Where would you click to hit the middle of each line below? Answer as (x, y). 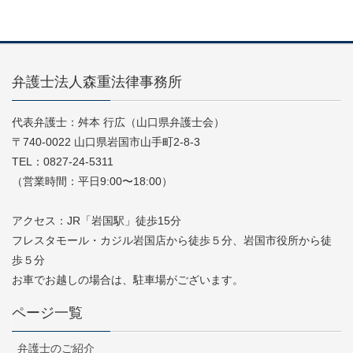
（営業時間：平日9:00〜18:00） (92, 181)
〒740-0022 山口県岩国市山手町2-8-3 (106, 141)
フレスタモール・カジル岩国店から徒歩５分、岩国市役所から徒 (172, 240)
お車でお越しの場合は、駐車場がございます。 (128, 279)
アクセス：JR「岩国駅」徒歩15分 (97, 220)
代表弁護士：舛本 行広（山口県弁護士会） (118, 122)
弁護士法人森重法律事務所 (97, 82)
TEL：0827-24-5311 (63, 161)
